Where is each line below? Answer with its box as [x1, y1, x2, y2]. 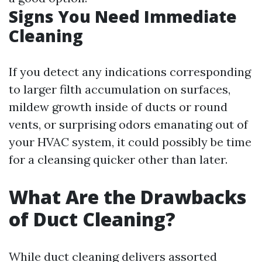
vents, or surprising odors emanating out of [9, 117, 248, 132]
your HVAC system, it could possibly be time [9, 135, 251, 149]
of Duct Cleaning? [9, 206, 175, 232]
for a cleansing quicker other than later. [9, 152, 227, 167]
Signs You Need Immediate [9, 5, 237, 27]
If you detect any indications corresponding [9, 64, 251, 79]
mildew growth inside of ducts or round [9, 99, 227, 114]
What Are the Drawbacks [9, 184, 246, 209]
